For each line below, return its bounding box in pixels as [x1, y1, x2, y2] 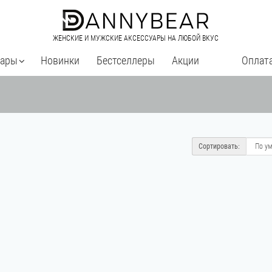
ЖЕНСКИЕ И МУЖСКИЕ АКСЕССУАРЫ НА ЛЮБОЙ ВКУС [53, 34, 219, 42]
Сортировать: [198, 142, 240, 151]
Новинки [41, 54, 80, 67]
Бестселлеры [97, 54, 155, 67]
